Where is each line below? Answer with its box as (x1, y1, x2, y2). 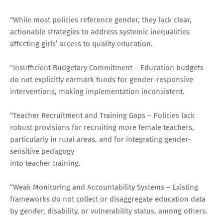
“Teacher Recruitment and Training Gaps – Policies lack (10, 111, 195, 120)
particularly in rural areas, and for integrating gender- (10, 134, 191, 144)
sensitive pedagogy (10, 146, 74, 156)
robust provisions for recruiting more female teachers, (10, 122, 194, 132)
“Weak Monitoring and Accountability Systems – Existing (10, 182, 198, 192)
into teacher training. (10, 158, 81, 168)
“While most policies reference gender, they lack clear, (10, 15, 192, 24)
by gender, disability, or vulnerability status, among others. (10, 206, 208, 216)
